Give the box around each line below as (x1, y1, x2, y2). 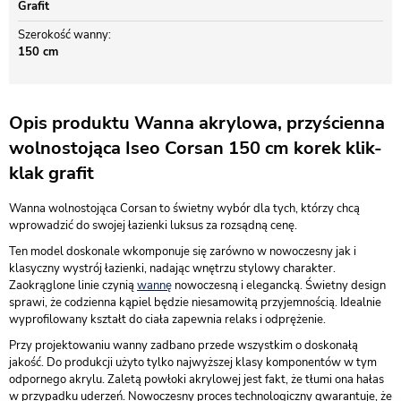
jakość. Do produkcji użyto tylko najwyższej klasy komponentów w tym (9, 354, 377, 371)
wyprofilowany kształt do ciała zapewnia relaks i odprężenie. (9, 311, 326, 328)
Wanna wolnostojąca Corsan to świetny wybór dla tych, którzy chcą (9, 200, 360, 217)
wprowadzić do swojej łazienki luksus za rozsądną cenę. (9, 218, 297, 234)
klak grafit (9, 161, 94, 185)
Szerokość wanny (18, 27, 108, 43)
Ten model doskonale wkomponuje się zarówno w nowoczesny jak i (9, 243, 356, 260)
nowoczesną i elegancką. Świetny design (172, 277, 386, 294)
